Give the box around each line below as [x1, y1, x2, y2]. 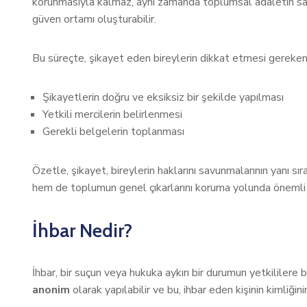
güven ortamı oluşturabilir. [32, 12, 156, 27]
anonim [32, 282, 70, 297]
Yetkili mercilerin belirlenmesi [42, 107, 182, 122]
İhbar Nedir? [32, 219, 132, 242]
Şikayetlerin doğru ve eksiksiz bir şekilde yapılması [42, 90, 284, 105]
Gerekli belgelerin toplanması [42, 124, 184, 139]
